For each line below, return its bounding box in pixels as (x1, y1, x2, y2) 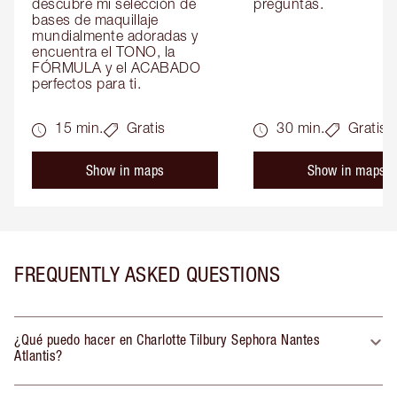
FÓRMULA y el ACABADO (32, 58, 200, 75)
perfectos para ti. (32, 74, 141, 91)
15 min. (55, 119, 104, 136)
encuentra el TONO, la (32, 43, 175, 59)
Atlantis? (14, 346, 63, 363)
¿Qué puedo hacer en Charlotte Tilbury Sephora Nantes (14, 331, 320, 347)
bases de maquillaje (32, 11, 159, 27)
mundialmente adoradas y (32, 27, 198, 43)
